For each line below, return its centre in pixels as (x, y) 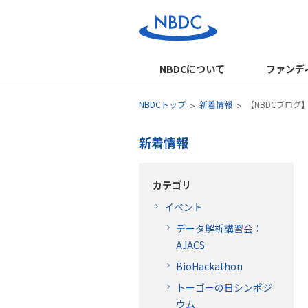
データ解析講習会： (219, 228)
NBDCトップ (162, 104)
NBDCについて (192, 69)
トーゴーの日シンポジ (224, 287)
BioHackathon (209, 266)
